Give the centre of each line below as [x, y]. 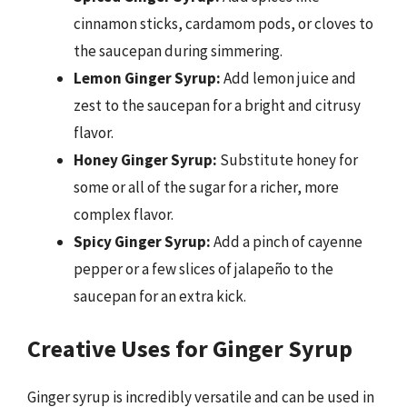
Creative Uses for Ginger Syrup [190, 348]
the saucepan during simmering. [178, 50]
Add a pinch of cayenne [287, 241]
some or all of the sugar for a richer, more [206, 187]
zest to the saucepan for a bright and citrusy [217, 105]
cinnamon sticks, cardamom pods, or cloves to [223, 23]
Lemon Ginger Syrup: [147, 78]
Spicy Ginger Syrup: [142, 241]
